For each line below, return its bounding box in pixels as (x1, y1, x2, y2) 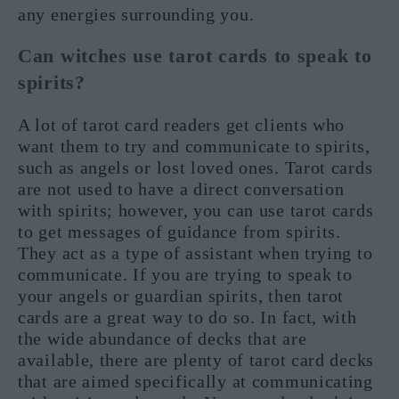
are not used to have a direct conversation (18, 179, 345, 199)
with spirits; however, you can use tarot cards (18, 200, 374, 221)
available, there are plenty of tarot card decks (18, 350, 374, 370)
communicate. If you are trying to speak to (18, 265, 353, 285)
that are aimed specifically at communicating (18, 371, 373, 392)
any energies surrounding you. (18, 4, 255, 25)
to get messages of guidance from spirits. (18, 222, 341, 242)
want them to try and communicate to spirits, (18, 136, 370, 157)
